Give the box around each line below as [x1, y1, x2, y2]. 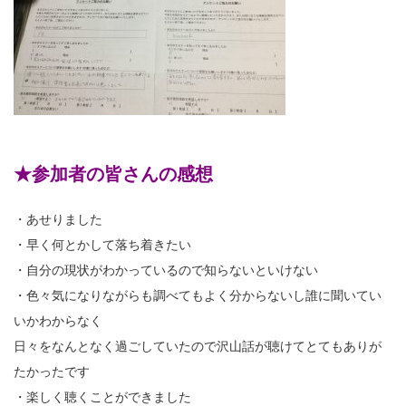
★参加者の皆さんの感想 [14, 163, 213, 184]
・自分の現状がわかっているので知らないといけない [14, 262, 318, 277]
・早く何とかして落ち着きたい [14, 237, 191, 252]
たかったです [14, 363, 90, 379]
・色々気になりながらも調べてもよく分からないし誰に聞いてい [14, 287, 382, 303]
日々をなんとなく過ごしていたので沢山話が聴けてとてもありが [14, 338, 382, 353]
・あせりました [14, 211, 102, 227]
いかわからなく [14, 313, 102, 328]
